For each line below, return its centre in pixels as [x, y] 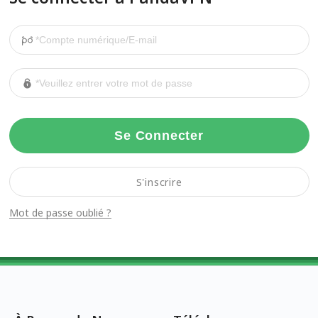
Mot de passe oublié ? [60, 212]
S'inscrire [159, 182]
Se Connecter [159, 136]
